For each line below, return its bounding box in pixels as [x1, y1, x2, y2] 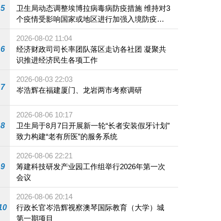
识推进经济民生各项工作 [16, 56, 98, 65]
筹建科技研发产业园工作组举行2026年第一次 [16, 162, 166, 171]
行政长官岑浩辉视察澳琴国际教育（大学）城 [16, 203, 165, 212]
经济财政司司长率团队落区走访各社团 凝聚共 [16, 45, 167, 54]
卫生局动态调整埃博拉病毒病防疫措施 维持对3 [16, 4, 171, 13]
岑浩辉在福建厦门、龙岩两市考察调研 [16, 86, 143, 95]
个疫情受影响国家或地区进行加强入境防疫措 [16, 15, 165, 24]
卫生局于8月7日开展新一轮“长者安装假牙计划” [16, 121, 170, 130]
